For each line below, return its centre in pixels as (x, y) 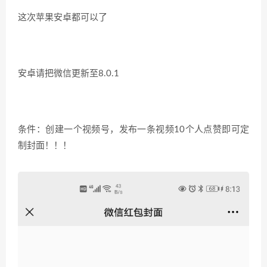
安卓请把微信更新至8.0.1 (69, 74)
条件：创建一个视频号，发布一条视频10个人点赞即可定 (133, 130)
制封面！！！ (45, 146)
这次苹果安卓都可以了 (63, 18)
